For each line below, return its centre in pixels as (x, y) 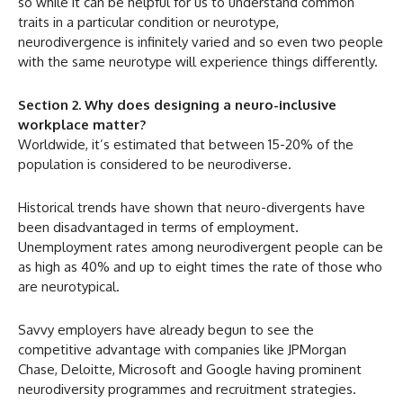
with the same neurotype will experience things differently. (198, 61)
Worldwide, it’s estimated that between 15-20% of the (186, 144)
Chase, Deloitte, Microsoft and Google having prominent (190, 369)
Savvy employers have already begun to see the (166, 329)
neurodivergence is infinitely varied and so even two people (201, 41)
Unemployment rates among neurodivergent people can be (201, 246)
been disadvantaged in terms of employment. (158, 227)
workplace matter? (82, 124)
